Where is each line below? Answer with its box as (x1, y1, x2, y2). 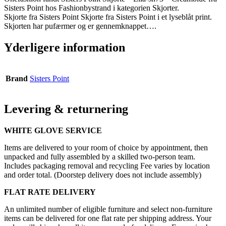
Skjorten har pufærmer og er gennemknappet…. (4, 21, 156, 30)
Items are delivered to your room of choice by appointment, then (4, 143, 208, 152)
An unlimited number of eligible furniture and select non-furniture (4, 205, 212, 214)
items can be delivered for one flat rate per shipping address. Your (4, 214, 211, 223)
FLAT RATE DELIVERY (4, 188, 96, 197)
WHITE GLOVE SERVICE (4, 126, 102, 135)
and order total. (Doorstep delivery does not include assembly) (4, 171, 201, 180)
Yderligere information (4, 40, 125, 54)
